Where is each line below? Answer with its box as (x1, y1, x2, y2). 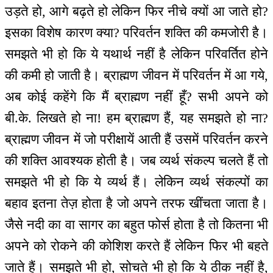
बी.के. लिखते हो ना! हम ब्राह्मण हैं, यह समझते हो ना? (5, 110, 268, 126)
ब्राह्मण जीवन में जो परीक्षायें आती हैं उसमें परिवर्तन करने (5, 132, 268, 147)
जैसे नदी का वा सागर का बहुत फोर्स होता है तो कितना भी (5, 217, 268, 233)
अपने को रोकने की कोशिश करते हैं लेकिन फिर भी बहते (5, 238, 268, 254)
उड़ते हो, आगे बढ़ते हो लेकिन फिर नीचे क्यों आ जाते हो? (5, 4, 268, 19)
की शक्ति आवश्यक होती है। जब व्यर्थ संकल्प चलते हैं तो (5, 153, 268, 169)
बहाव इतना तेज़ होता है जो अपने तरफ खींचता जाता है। (5, 196, 268, 211)
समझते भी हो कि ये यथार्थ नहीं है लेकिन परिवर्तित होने (5, 46, 268, 62)
